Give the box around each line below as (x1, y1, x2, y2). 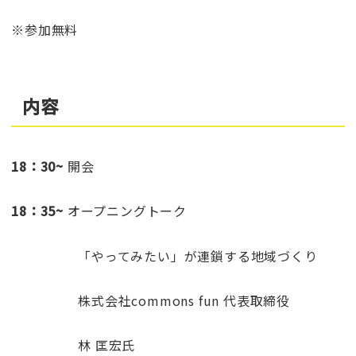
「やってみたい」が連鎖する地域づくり (11, 246, 318, 265)
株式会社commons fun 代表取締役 (11, 290, 290, 310)
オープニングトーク (63, 201, 187, 221)
